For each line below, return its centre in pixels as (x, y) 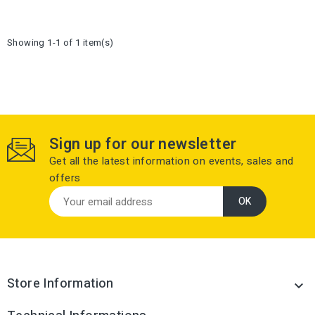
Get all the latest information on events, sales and (172, 161)
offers (65, 178)
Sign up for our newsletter (143, 144)
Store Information (60, 284)
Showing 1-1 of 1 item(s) (60, 43)
